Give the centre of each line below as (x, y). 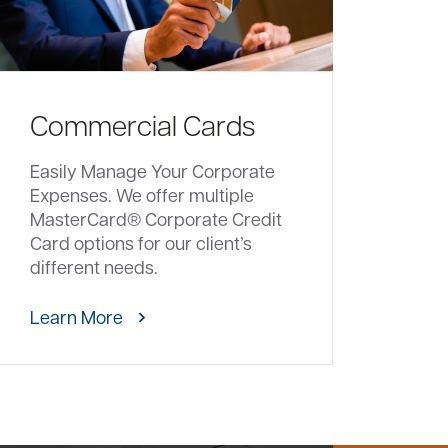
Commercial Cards (143, 124)
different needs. (94, 266)
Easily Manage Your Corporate (153, 170)
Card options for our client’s (141, 242)
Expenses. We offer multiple (142, 194)
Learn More (77, 316)
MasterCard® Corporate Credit (156, 218)
